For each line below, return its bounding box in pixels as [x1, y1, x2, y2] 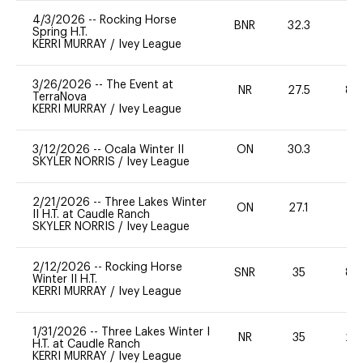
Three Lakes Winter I [101, 326, 210, 338]
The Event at [106, 79, 173, 91]
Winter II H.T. [32, 273, 97, 285]
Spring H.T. [32, 26, 88, 38]
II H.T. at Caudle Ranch [32, 208, 150, 220]
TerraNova [32, 91, 87, 103]
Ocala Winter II [105, 143, 184, 156]
